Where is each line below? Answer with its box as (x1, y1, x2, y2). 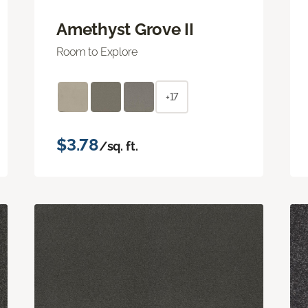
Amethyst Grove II (56, 19, 194, 39)
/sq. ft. (98, 138, 138, 153)
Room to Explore (56, 45, 137, 58)
